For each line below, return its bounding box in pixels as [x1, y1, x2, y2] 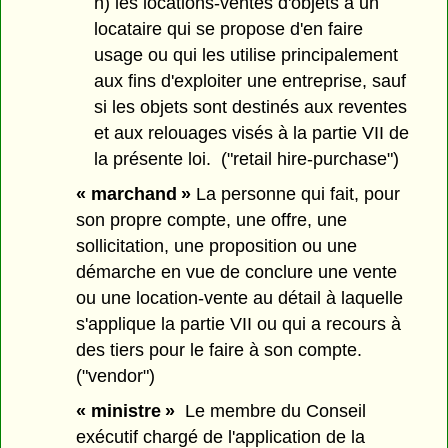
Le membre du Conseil [175, 401, 367, 422]
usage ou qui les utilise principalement [93, 45, 398, 66]
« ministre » [76, 401, 176, 422]
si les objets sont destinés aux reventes [93, 97, 407, 118]
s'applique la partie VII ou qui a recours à [76, 314, 402, 335]
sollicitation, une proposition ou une [76, 236, 358, 257]
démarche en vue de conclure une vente [76, 262, 398, 283]
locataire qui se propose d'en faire [93, 19, 363, 40]
